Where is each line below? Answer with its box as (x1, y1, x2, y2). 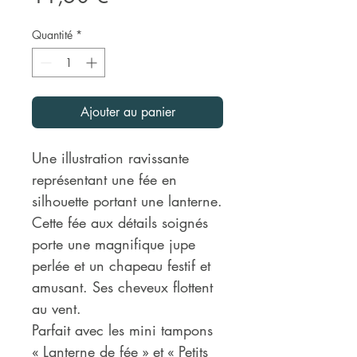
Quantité (32, 26, 73, 42)
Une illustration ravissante (32, 147, 189, 167)
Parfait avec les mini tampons (32, 320, 213, 339)
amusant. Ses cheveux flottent (32, 277, 213, 296)
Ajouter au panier (80, 103, 175, 120)
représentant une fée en (32, 169, 177, 189)
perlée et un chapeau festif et (32, 255, 210, 275)
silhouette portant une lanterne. (32, 190, 222, 210)
